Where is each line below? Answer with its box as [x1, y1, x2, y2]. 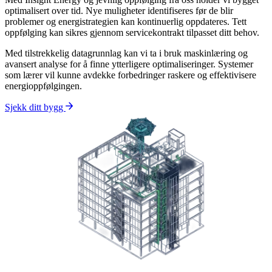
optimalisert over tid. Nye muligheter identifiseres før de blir [5, 5, 233, 16]
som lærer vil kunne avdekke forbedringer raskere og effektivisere [5, 69, 256, 80]
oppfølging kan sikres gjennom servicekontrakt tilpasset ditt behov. [5, 27, 259, 38]
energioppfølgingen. [5, 80, 82, 91]
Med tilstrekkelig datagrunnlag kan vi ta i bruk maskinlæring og [5, 47, 248, 58]
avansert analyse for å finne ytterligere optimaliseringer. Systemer [5, 58, 253, 69]
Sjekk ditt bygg [5, 101, 66, 112]
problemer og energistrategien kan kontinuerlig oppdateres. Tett [5, 16, 246, 27]
